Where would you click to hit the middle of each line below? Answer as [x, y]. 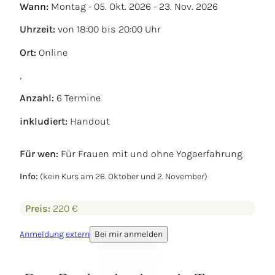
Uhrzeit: [38, 29]
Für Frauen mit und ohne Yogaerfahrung [151, 154]
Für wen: [39, 154]
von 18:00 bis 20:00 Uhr [108, 29]
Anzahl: [37, 98]
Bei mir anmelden [129, 234]
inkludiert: [44, 121]
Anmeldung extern [55, 234]
